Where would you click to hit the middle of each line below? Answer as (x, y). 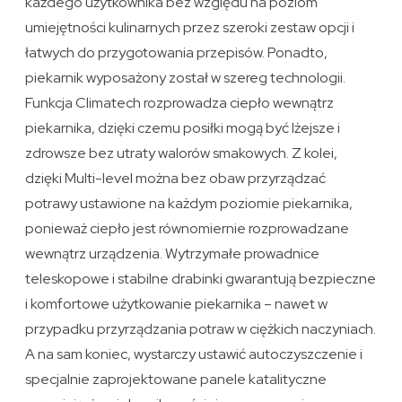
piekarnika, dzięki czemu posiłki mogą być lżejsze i (183, 128)
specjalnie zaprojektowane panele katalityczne (176, 380)
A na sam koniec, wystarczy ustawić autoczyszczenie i (194, 354)
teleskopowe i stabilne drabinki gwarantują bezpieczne (201, 279)
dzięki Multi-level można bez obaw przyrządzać (176, 179)
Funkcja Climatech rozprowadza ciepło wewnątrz (180, 103)
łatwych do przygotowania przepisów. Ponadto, (177, 53)
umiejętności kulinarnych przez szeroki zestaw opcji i (190, 28)
